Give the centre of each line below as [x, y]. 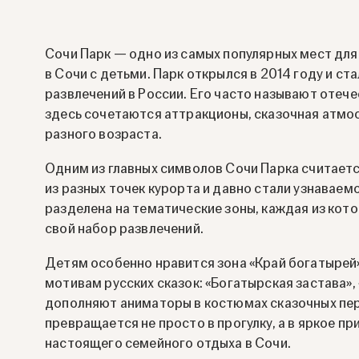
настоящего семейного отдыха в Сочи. [168, 343]
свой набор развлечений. [124, 228]
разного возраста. [103, 134]
